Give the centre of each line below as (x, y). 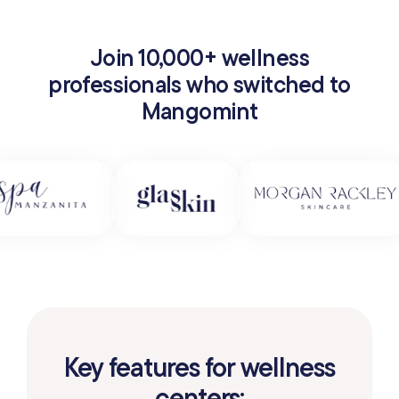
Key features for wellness (199, 366)
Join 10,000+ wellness (199, 57)
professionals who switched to (199, 84)
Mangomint (199, 110)
